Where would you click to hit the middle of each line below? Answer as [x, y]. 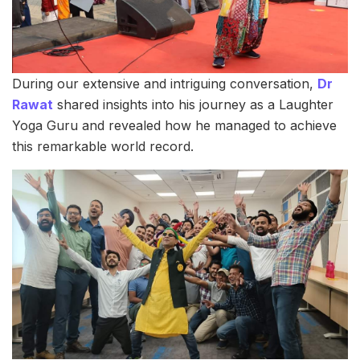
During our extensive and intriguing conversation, [165, 84]
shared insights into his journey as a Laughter [193, 105]
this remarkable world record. [103, 147]
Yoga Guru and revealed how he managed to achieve [174, 126]
